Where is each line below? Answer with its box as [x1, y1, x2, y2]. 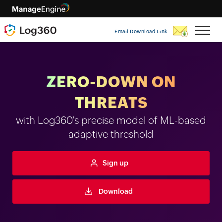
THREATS [74, 94, 148, 111]
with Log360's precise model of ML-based [16, 114, 206, 126]
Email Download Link [114, 29, 167, 34]
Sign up [103, 159, 128, 167]
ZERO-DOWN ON [46, 73, 176, 91]
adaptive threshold [68, 128, 154, 140]
